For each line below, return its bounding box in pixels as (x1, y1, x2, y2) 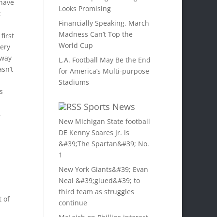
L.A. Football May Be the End (58, 55, 151, 64)
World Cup (58, 41, 93, 50)
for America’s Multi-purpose (58, 66, 149, 76)
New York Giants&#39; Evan (58, 165, 148, 174)
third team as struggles (58, 187, 134, 196)
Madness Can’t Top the (58, 30, 133, 39)
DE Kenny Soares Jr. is (58, 128, 129, 137)
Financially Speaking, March (58, 18, 149, 28)
